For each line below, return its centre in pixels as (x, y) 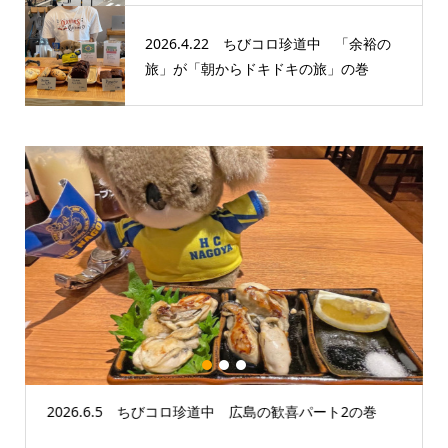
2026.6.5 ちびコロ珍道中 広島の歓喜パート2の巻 (211, 412)
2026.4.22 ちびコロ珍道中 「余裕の (267, 44)
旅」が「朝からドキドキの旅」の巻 (256, 69)
